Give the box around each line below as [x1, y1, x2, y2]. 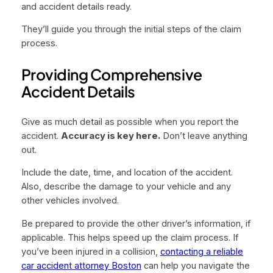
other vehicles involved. [21, 195, 119, 207]
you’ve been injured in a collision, [21, 246, 160, 257]
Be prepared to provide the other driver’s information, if [21, 218, 250, 229]
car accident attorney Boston [21, 260, 141, 271]
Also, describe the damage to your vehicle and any [21, 181, 231, 193]
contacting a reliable [160, 246, 243, 257]
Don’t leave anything [160, 130, 247, 141]
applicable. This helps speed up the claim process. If [21, 232, 238, 243]
